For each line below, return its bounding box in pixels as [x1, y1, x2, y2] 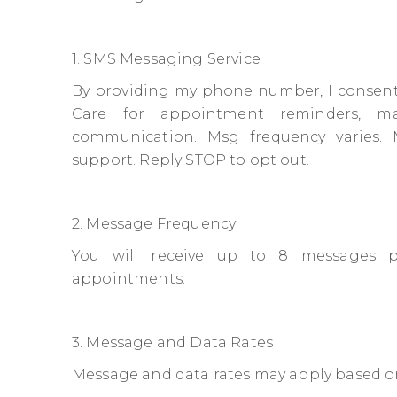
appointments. [72, 269, 186, 287]
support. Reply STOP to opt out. [72, 151, 309, 168]
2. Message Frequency [72, 214, 237, 232]
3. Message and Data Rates [72, 333, 273, 351]
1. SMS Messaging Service [72, 50, 261, 67]
